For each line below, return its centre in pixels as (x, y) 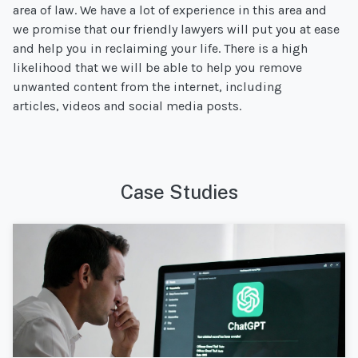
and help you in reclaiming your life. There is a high (160, 48)
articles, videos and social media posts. (127, 105)
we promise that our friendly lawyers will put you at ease (176, 29)
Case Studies (179, 191)
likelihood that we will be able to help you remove (157, 67)
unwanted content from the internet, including (147, 86)
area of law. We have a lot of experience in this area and (170, 10)
